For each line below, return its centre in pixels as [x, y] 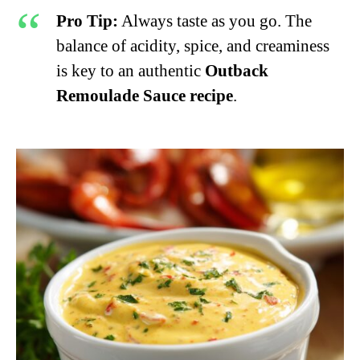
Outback [237, 70]
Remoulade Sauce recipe [145, 95]
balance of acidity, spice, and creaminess [193, 45]
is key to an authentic [131, 70]
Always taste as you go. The [215, 20]
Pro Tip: [87, 20]
